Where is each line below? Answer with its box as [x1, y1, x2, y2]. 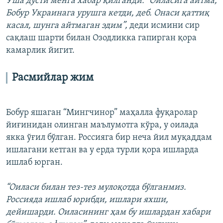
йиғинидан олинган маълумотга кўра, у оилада [6, 120, 199, 130]
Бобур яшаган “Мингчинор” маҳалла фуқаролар [6, 108, 198, 117]
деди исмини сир [127, 21, 200, 30]
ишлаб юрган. [6, 157, 63, 167]
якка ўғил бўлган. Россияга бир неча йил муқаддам [6, 132, 212, 142]
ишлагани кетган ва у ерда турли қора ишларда [6, 145, 199, 155]
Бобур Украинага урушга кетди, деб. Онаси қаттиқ [6, 8, 209, 18]
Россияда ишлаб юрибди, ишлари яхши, [6, 195, 168, 205]
